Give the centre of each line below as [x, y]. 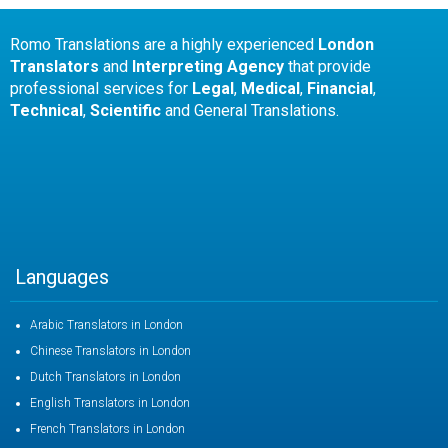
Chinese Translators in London [110, 351]
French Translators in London [107, 429]
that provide [327, 67]
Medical [270, 89]
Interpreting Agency [208, 67]
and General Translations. [250, 111]
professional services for [101, 89]
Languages [62, 277]
